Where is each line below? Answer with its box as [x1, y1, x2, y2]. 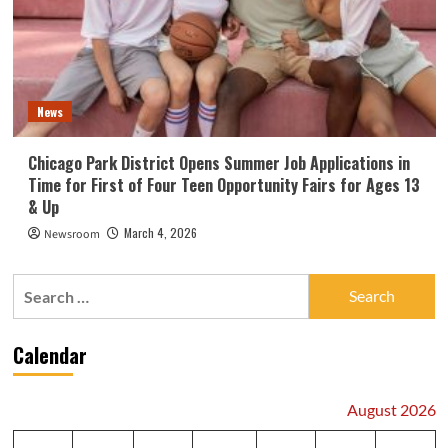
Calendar [12, 339, 87, 370]
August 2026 [346, 399, 436, 419]
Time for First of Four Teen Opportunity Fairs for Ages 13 [27, 172, 420, 197]
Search [11, 275, 62, 295]
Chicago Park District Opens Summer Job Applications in [27, 150, 410, 175]
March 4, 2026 [123, 223, 197, 241]
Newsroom [43, 225, 100, 243]
